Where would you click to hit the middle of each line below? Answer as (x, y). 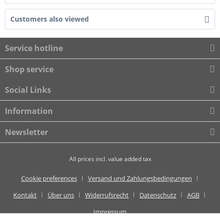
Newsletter (27, 132)
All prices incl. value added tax (110, 159)
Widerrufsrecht (107, 195)
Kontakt (25, 195)
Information (29, 111)
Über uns (61, 195)
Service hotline (34, 48)
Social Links (28, 90)
